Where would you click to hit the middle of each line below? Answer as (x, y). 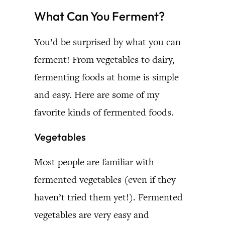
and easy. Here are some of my (97, 94)
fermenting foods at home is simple (106, 77)
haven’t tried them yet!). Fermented (108, 197)
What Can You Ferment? (99, 16)
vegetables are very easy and (92, 214)
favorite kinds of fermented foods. (104, 112)
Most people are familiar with (94, 162)
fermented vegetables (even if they (105, 179)
